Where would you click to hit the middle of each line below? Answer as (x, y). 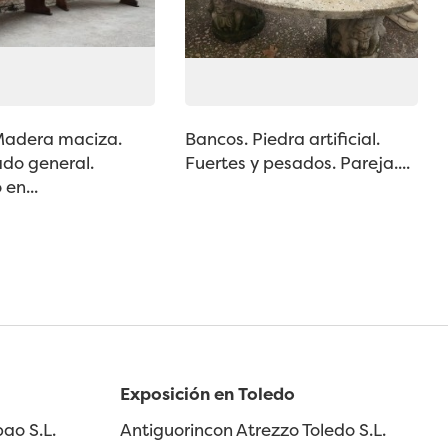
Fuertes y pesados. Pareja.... (298, 163)
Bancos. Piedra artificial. (283, 139)
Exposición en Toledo (207, 393)
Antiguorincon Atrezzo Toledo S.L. (252, 429)
